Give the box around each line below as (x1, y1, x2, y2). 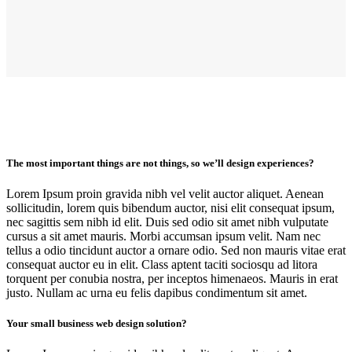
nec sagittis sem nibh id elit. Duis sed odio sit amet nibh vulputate (6, 215, 328, 229)
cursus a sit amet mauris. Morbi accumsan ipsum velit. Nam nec (6, 229, 321, 244)
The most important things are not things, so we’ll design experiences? (6, 156, 314, 169)
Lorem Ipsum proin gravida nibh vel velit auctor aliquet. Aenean (6, 187, 324, 201)
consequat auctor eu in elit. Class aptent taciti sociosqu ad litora (6, 258, 317, 272)
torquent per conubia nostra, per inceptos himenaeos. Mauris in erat (6, 272, 338, 286)
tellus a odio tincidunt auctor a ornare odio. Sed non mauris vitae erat (6, 244, 346, 258)
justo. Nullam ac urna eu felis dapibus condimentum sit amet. (6, 286, 307, 300)
